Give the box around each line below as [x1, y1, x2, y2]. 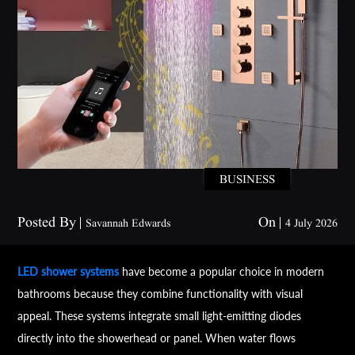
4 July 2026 [284, 217, 338, 230]
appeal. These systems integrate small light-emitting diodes [17, 309, 302, 323]
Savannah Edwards [86, 217, 171, 230]
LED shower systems [17, 265, 120, 279]
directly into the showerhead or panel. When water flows [17, 331, 296, 345]
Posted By [17, 215, 81, 231]
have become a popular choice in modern [119, 265, 325, 279]
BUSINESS [219, 173, 275, 186]
